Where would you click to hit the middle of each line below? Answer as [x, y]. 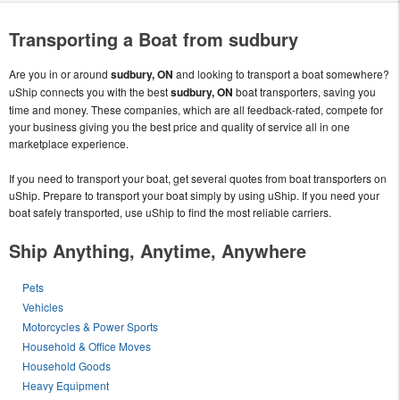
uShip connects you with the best [90, 91]
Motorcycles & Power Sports [91, 326]
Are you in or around [60, 73]
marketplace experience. [69, 143]
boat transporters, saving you [304, 91]
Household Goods [67, 365]
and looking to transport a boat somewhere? [281, 73]
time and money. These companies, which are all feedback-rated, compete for [196, 109]
